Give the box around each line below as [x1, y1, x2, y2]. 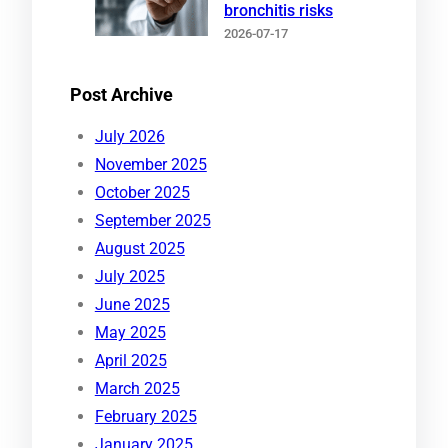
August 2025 [94, 238, 185, 258]
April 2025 [94, 350, 167, 370]
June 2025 [94, 294, 170, 314]
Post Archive [69, 83, 173, 105]
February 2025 [94, 406, 197, 426]
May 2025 [94, 322, 166, 342]
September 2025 [94, 210, 211, 230]
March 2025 [94, 378, 180, 398]
